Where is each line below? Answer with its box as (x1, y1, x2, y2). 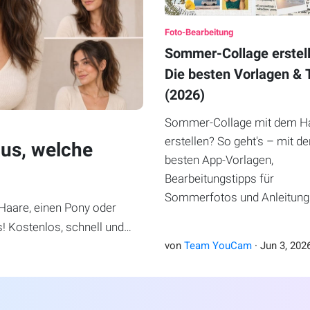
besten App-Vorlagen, (165, 153, 274, 167)
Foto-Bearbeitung (165, 27, 234, 38)
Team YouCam (184, 239, 253, 253)
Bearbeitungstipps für (165, 172, 275, 186)
